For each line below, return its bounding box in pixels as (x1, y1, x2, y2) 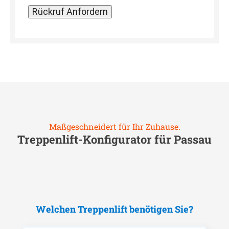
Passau (174, 132, 212, 147)
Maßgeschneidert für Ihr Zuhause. (49, 121, 180, 132)
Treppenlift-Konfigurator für (17, 132, 174, 147)
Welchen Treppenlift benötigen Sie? (36, 203, 193, 215)
